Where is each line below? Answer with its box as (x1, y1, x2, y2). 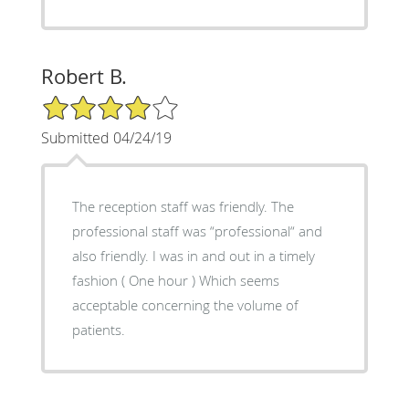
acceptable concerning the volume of (71, 295, 299, 314)
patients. (71, 320, 125, 339)
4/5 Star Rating (40, 92, 131, 110)
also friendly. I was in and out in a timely (71, 246, 315, 265)
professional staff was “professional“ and (71, 221, 322, 240)
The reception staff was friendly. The (71, 196, 294, 215)
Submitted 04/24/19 (40, 127, 172, 148)
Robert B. (40, 62, 127, 89)
